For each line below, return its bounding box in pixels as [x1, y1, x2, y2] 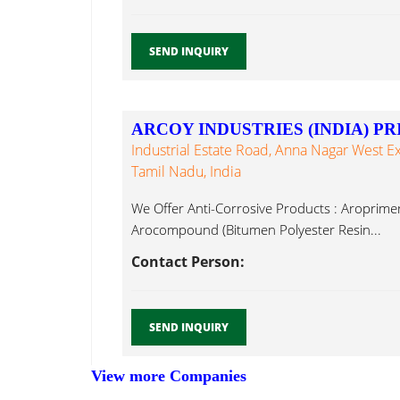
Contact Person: [131, 252, 245, 272]
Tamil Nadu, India [131, 162, 241, 182]
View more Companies [91, 367, 246, 386]
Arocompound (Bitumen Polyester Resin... [131, 221, 381, 239]
